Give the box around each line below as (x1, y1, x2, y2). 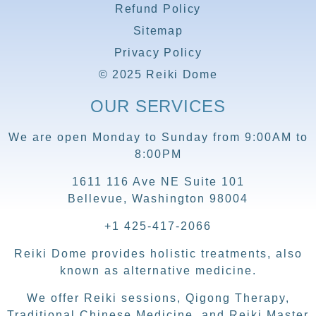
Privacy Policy (114, 46, 202, 59)
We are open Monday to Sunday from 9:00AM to (8, 130, 308, 143)
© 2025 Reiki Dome (98, 68, 218, 80)
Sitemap (133, 24, 183, 37)
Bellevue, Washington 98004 (68, 192, 248, 205)
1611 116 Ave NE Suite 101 (71, 175, 245, 188)
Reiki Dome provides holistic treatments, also (13, 247, 303, 260)
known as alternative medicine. (59, 264, 257, 276)
